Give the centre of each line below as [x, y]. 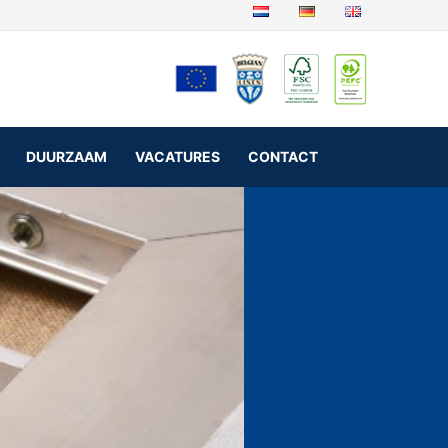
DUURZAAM [66, 157]
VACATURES [177, 157]
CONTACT [282, 157]
